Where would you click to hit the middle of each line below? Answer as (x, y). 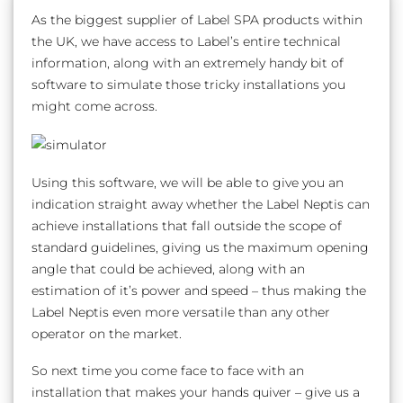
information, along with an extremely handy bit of (188, 63)
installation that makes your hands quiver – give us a (196, 393)
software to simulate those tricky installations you (189, 85)
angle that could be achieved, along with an (169, 269)
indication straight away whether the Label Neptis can (201, 204)
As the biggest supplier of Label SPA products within (197, 20)
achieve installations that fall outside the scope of (187, 225)
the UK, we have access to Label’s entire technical (187, 41)
